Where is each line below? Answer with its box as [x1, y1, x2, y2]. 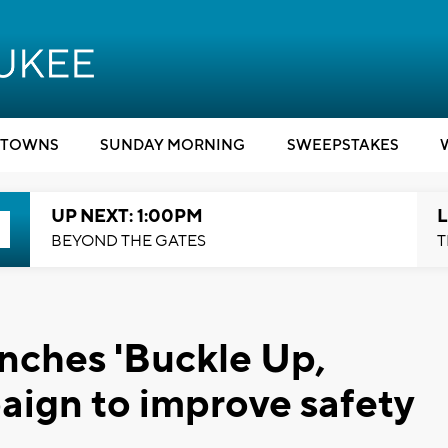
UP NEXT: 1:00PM [50, 205, 203, 228]
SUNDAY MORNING [100, 136, 245, 155]
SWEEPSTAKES [286, 136, 399, 155]
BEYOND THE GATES [50, 231, 206, 251]
